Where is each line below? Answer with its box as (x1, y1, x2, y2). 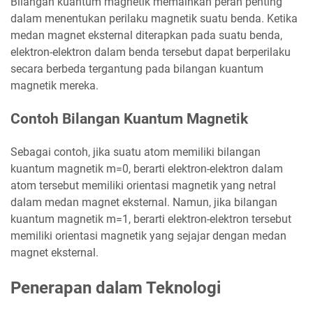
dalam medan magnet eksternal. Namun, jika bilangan (10, 196, 277, 210)
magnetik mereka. (10, 79, 99, 93)
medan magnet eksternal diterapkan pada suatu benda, (10, 29, 282, 43)
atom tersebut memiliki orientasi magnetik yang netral (10, 179, 276, 193)
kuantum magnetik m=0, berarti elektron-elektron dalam (10, 162, 283, 176)
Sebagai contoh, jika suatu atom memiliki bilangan (10, 145, 261, 159)
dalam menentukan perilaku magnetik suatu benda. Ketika (10, 12, 298, 26)
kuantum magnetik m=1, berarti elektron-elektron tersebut (10, 212, 291, 226)
